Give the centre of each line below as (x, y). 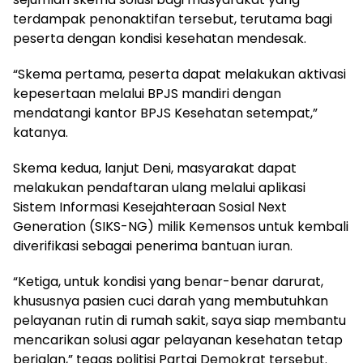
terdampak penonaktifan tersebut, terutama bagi (173, 19)
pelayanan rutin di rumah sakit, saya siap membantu (179, 320)
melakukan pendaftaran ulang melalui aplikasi (159, 187)
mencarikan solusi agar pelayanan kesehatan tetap (178, 340)
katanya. (41, 132)
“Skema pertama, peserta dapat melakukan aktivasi (179, 74)
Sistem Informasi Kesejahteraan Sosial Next (150, 207)
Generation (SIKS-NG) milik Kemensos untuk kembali (181, 226)
